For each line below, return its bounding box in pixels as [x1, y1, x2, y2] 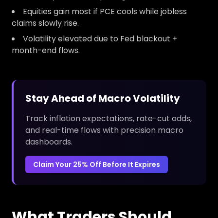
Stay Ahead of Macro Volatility [25, 91, 180, 105]
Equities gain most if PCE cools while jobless [23, 6, 187, 17]
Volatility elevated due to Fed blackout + [23, 33, 177, 44]
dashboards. [25, 136, 73, 147]
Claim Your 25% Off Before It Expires [33, 160, 160, 169]
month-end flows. [12, 45, 80, 56]
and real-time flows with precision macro [25, 125, 183, 136]
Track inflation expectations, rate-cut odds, [25, 113, 192, 124]
